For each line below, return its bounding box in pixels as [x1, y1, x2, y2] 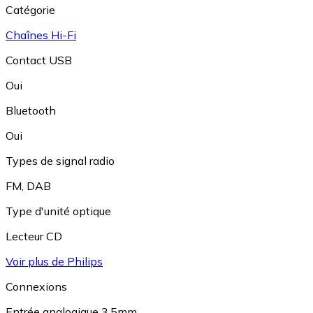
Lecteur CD [6, 228, 62, 243]
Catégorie [6, 2, 55, 17]
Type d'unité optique [6, 203, 111, 218]
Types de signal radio [6, 153, 115, 168]
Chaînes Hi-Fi [6, 27, 76, 42]
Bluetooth [6, 103, 56, 117]
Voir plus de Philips [6, 254, 103, 268]
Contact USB [6, 52, 72, 67]
